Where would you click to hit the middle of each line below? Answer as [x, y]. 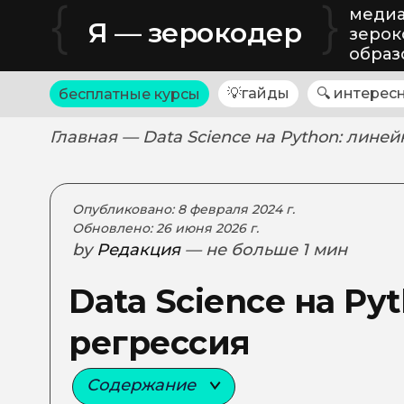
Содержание [143, 385]
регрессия [160, 343]
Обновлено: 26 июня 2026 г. [165, 228]
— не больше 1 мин [266, 250]
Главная [83, 137]
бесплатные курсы [129, 94]
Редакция [138, 250]
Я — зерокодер [195, 33]
